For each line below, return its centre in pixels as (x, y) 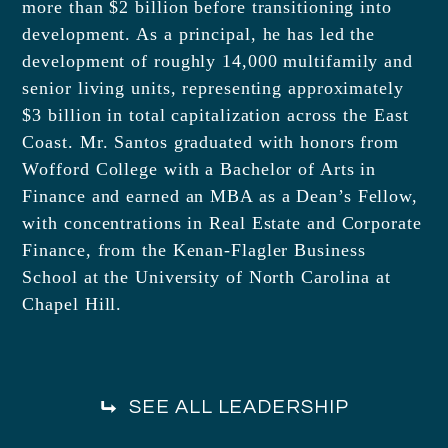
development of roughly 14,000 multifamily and (217, 61)
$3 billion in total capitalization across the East (215, 115)
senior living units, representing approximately (213, 88)
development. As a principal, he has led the (199, 34)
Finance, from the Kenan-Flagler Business (194, 250)
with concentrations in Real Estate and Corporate (222, 223)
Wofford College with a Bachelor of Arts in (199, 169)
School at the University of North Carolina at (206, 277)
